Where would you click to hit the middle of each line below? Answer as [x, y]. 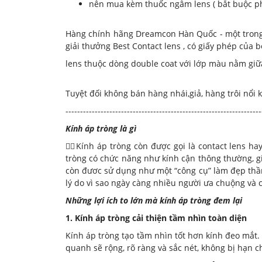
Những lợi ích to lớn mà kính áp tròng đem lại [154, 200]
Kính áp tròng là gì [102, 128]
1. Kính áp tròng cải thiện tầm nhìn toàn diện [156, 218]
